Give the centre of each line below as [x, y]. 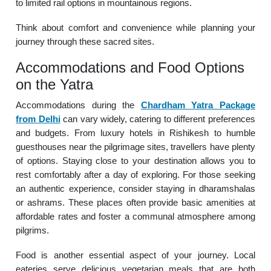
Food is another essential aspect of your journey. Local [135, 255]
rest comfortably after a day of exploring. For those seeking [135, 175]
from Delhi [38, 119]
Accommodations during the [78, 105]
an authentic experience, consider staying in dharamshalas [135, 188]
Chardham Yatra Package [198, 105]
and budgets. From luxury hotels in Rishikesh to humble [135, 133]
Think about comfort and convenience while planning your [135, 28]
